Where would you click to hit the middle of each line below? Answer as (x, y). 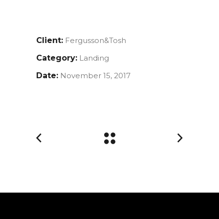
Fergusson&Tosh (96, 41)
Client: (50, 41)
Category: (57, 58)
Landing (94, 58)
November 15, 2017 (95, 76)
